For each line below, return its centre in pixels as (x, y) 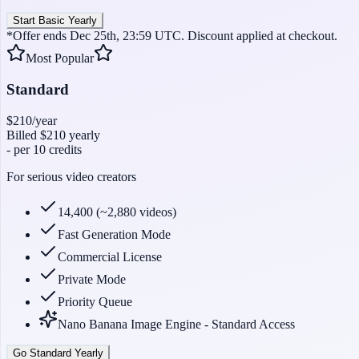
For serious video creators (71, 176)
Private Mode (92, 279)
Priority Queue (95, 301)
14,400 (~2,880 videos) (117, 212)
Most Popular (60, 58)
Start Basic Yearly (55, 21)
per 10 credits (46, 149)
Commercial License (110, 256)
